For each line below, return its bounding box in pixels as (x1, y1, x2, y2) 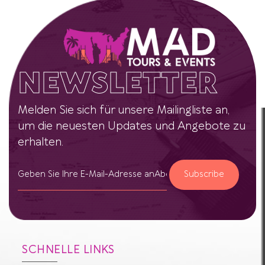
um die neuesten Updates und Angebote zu (18, 119, 245, 134)
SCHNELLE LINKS (22, 243, 115, 258)
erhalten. (18, 135, 63, 150)
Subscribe (184, 169, 225, 181)
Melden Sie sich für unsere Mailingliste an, (18, 103, 230, 118)
